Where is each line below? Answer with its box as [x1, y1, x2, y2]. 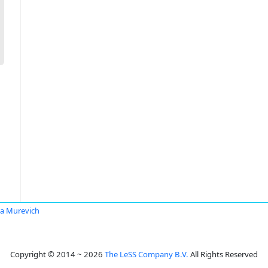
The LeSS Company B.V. [105, 249, 188, 260]
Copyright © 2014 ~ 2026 [10, 249, 105, 260]
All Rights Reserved [188, 249, 258, 260]
